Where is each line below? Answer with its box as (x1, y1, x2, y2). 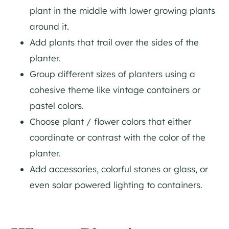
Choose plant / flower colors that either (30, 116, 191, 127)
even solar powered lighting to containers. (30, 179, 202, 190)
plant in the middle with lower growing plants (30, 5, 215, 16)
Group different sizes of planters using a (30, 68, 195, 79)
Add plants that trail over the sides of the (30, 36, 199, 48)
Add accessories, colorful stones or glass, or (30, 163, 208, 174)
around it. (30, 20, 69, 32)
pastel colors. (30, 100, 84, 111)
